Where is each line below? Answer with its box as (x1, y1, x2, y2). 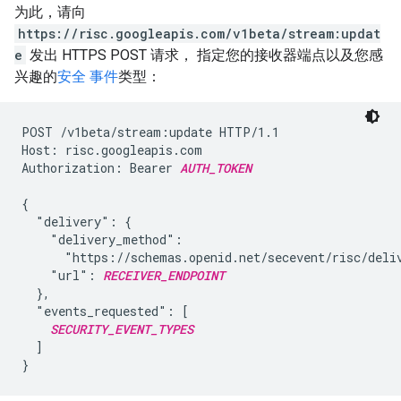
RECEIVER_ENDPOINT (103, 267, 225, 284)
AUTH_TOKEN (180, 159, 252, 176)
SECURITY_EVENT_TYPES (50, 320, 193, 337)
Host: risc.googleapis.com (21, 141, 202, 158)
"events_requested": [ (21, 303, 189, 320)
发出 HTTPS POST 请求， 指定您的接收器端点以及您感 (26, 47, 383, 64)
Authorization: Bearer (21, 159, 180, 176)
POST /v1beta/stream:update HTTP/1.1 (21, 124, 279, 141)
